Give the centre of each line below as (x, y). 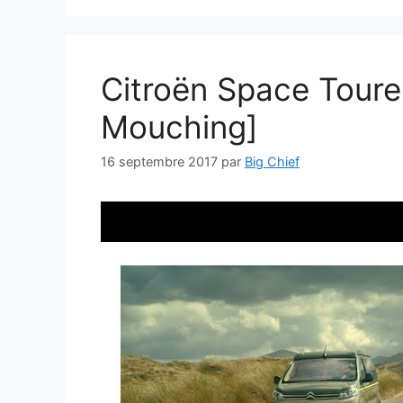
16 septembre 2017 (159, 162)
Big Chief (272, 162)
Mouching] (179, 127)
